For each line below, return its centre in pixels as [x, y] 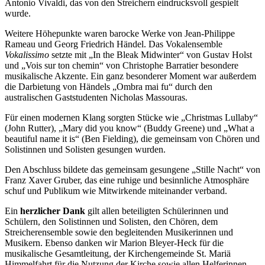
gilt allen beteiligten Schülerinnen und [157, 211]
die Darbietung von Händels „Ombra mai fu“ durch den [109, 86]
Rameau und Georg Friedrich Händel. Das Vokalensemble [114, 44]
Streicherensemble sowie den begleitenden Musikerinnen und [119, 232]
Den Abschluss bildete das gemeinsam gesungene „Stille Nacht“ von [132, 169]
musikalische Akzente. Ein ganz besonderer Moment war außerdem [130, 76]
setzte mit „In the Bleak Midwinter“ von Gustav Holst [151, 54]
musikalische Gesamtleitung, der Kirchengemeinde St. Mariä [118, 253]
